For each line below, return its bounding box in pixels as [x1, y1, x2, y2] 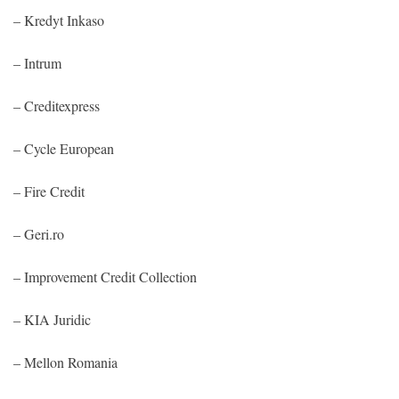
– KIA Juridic [13, 309, 91, 329]
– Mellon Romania [13, 352, 118, 371]
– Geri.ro [13, 224, 64, 243]
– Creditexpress [13, 95, 100, 115]
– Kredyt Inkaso [13, 10, 104, 29]
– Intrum [13, 53, 61, 72]
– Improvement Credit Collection [13, 266, 197, 286]
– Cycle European [13, 138, 114, 158]
